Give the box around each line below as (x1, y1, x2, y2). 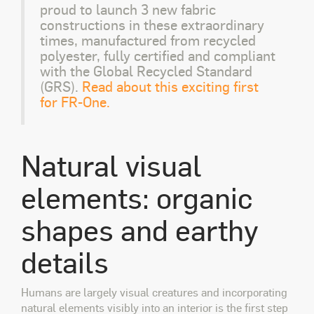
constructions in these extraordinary (40, 15, 264, 34)
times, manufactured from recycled (40, 30, 256, 49)
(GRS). (40, 76, 82, 95)
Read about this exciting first (82, 76, 259, 95)
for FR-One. (40, 92, 110, 111)
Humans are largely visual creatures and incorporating (21, 285, 287, 300)
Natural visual (21, 146, 202, 184)
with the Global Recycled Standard (40, 61, 252, 80)
